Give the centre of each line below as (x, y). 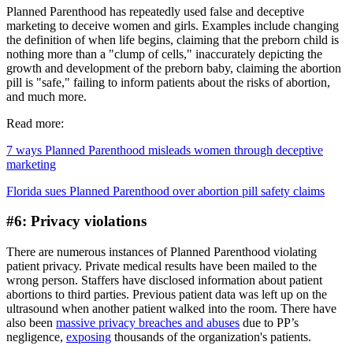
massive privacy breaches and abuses (148, 323)
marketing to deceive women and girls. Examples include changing (173, 25)
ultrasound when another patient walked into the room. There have (171, 309)
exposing (89, 337)
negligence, (36, 337)
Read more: (35, 123)
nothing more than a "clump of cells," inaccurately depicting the (164, 54)
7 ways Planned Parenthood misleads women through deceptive (165, 150)
